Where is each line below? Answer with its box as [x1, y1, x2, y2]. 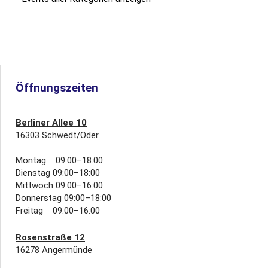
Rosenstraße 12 [16, 232, 85, 243]
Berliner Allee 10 [16, 117, 87, 129]
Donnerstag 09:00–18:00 [16, 193, 111, 204]
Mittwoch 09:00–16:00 [16, 180, 103, 191]
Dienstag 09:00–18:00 [16, 167, 100, 179]
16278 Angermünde [16, 245, 92, 256]
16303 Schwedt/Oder [16, 130, 99, 141]
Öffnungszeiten [16, 81, 98, 95]
